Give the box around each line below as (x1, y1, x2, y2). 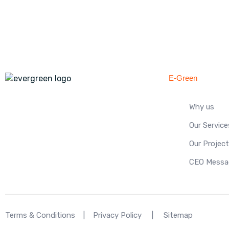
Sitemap (164, 210, 193, 220)
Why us (189, 102, 214, 111)
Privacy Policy (93, 210, 142, 220)
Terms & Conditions (5, 210, 75, 220)
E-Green (169, 73, 197, 82)
